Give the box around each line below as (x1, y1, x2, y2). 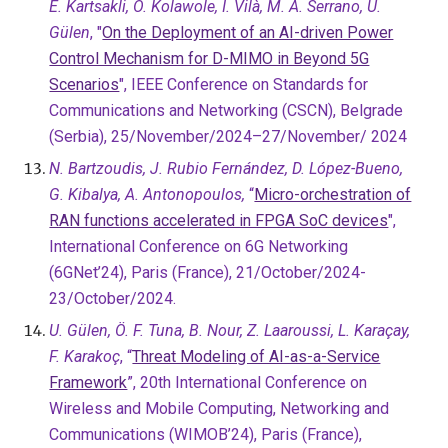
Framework (49, 373, 128, 392)
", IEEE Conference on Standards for (119, 75, 369, 94)
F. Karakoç (49, 347, 121, 366)
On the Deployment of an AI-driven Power (102, 23, 394, 42)
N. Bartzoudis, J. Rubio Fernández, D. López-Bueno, (49, 159, 404, 178)
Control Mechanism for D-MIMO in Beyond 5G (49, 49, 370, 68)
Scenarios (49, 75, 120, 94)
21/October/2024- (236, 263, 367, 282)
